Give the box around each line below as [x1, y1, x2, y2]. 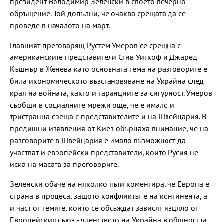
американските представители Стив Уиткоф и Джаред [10, 52, 197, 62]
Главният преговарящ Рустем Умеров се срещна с [10, 40, 181, 51]
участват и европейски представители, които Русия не [10, 147, 198, 158]
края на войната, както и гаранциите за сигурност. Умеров [10, 88, 212, 98]
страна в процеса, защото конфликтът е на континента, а [10, 191, 207, 201]
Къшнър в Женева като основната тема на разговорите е [10, 64, 207, 74]
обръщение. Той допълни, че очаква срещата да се [10, 8, 186, 19]
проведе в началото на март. [10, 20, 110, 31]
